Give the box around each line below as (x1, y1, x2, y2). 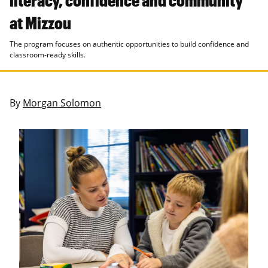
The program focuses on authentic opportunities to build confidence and (10, 39, 249, 50)
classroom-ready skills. (10, 50, 86, 60)
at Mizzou (10, 12, 71, 33)
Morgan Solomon (23, 96, 101, 110)
